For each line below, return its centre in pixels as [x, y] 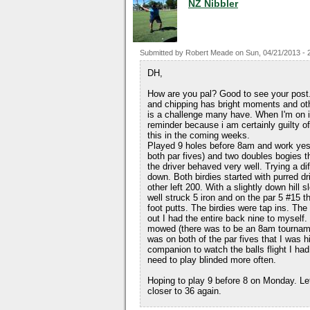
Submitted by [163, 53]
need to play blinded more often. [212, 260]
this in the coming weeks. [199, 135]
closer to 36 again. [184, 291]
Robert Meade [209, 53]
